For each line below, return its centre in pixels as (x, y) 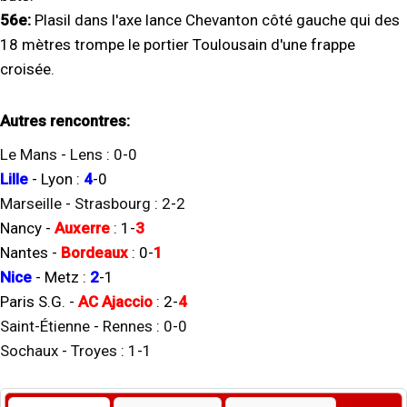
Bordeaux (94, 253)
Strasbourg (113, 203)
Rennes (128, 326)
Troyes (94, 351)
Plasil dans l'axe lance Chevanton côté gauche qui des (217, 20)
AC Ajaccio (115, 302)
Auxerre (82, 228)
